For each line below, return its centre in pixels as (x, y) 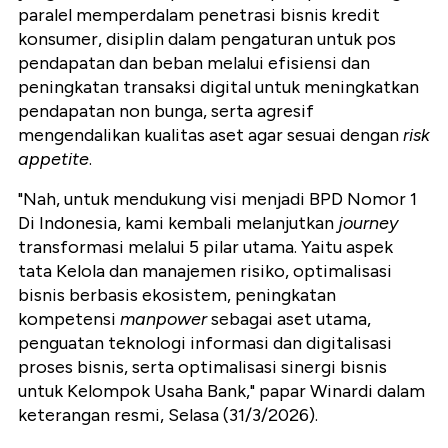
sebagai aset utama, (289, 319)
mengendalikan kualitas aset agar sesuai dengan (210, 135)
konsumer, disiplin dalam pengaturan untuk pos (207, 39)
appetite (53, 159)
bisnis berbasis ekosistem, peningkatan (177, 295)
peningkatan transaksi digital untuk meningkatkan (218, 87)
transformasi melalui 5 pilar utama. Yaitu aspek (205, 247)
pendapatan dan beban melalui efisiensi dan (194, 63)
